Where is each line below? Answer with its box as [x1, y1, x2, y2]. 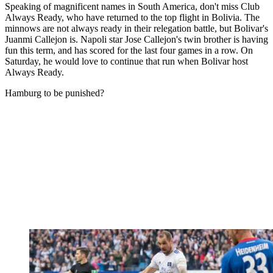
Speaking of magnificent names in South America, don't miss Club [5, 1, 260, 12]
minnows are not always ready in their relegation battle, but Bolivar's [5, 23, 268, 34]
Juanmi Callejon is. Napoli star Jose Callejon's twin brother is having [5, 34, 268, 45]
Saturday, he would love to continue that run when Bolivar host [5, 56, 248, 67]
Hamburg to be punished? [5, 88, 104, 99]
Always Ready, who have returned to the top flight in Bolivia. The [5, 12, 260, 23]
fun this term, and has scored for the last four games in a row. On [5, 45, 253, 56]
